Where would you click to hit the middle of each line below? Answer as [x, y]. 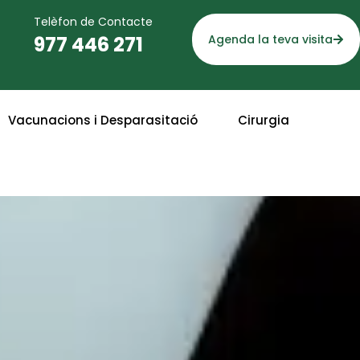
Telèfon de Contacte [94, 22]
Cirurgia [264, 121]
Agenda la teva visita [271, 39]
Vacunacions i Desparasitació [103, 121]
